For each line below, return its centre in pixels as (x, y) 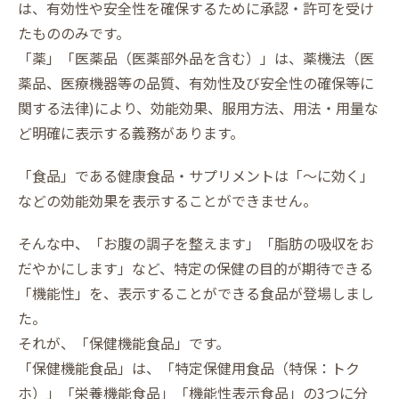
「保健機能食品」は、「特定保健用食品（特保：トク (189, 368)
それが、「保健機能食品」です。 (124, 343)
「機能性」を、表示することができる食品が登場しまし (196, 293)
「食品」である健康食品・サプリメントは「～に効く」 (196, 175)
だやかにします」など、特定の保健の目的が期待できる (195, 268)
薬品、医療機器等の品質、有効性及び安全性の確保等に (196, 83)
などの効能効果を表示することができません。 (167, 200)
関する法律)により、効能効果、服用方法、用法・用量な (198, 108)
